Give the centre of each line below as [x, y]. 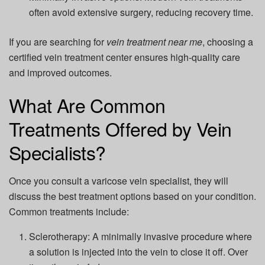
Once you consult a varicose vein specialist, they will [119, 181]
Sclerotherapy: [60, 237]
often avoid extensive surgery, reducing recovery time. [141, 12]
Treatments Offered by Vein [120, 129]
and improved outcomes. [60, 72]
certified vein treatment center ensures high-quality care [125, 57]
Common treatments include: [69, 212]
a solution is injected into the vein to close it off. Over [139, 252]
